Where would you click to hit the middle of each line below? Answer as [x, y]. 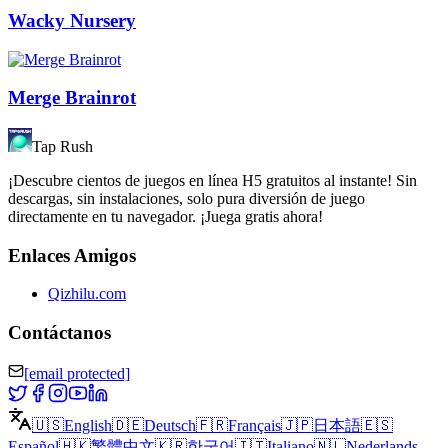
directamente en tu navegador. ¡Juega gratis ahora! [165, 216]
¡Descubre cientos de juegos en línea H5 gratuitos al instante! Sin [212, 180]
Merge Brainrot [72, 98]
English [88, 425]
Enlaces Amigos [72, 255]
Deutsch [170, 425]
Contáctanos [59, 333]
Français [254, 425]
